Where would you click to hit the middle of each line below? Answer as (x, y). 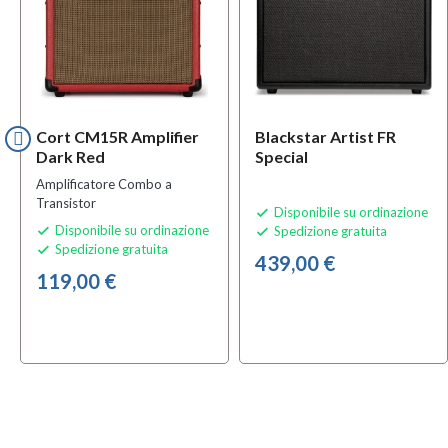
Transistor (66, 202)
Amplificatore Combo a (104, 183)
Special (281, 156)
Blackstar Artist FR (325, 136)
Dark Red (70, 156)
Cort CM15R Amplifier (117, 136)
